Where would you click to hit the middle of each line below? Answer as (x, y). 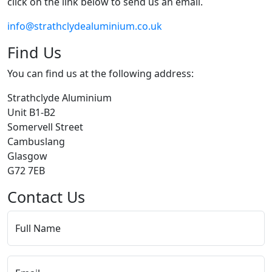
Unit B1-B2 (31, 112)
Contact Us (46, 197)
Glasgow (27, 156)
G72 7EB (26, 171)
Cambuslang (36, 141)
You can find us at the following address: (100, 73)
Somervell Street (45, 127)
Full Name (38, 228)
